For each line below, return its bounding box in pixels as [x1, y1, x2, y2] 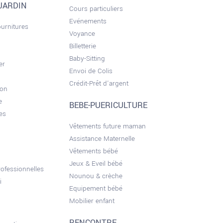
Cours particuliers [69, 4, 123, 13]
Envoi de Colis [69, 66, 112, 76]
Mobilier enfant [69, 196, 114, 206]
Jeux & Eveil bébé [69, 159, 122, 168]
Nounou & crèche [69, 171, 122, 181]
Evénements [69, 16, 107, 26]
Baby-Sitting [69, 54, 105, 63]
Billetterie [69, 41, 96, 51]
